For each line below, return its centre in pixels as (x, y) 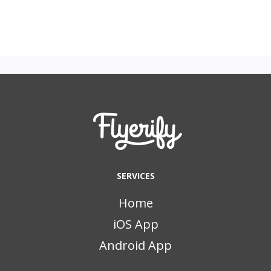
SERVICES (135, 176)
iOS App (135, 224)
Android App (135, 246)
